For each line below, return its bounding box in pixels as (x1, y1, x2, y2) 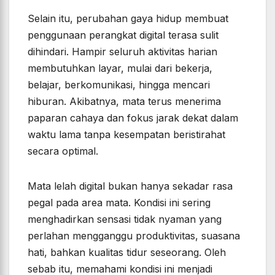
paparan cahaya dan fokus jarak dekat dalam (28, 112, 238, 125)
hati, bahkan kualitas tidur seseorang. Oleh (28, 246, 226, 259)
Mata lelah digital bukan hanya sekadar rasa (28, 180, 233, 193)
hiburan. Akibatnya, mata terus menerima (28, 95, 221, 108)
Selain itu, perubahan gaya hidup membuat (28, 12, 228, 25)
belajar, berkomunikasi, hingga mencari (28, 79, 210, 91)
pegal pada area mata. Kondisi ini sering (28, 196, 211, 209)
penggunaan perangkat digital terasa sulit (28, 29, 219, 42)
